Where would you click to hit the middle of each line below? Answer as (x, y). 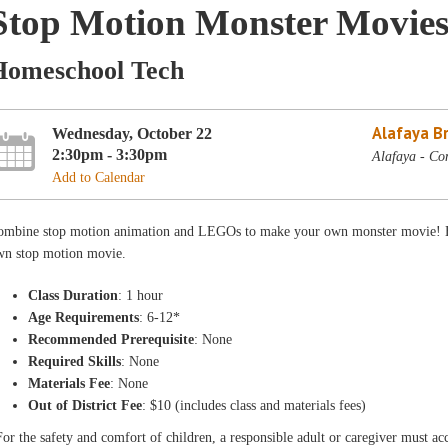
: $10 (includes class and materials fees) (254, 405)
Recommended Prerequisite (111, 339)
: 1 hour (141, 295)
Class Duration (73, 295)
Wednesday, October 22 (132, 133)
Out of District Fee (85, 405)
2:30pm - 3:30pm (110, 154)
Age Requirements (84, 317)
